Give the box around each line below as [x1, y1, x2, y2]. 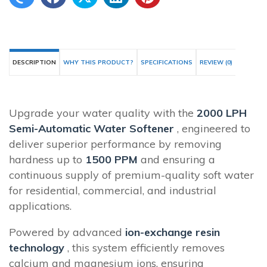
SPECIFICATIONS [141, 58, 193, 67]
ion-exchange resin [125, 225, 220, 240]
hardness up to [9, 153, 85, 167]
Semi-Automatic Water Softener [9, 122, 174, 136]
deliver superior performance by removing [9, 137, 222, 151]
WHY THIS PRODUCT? [63, 58, 133, 67]
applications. [9, 199, 72, 213]
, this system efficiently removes [67, 241, 225, 255]
